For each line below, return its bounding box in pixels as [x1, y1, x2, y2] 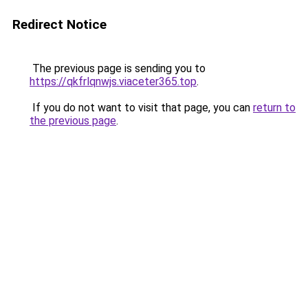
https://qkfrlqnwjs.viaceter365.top [30, 75, 197, 88]
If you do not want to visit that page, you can [30, 101, 253, 114]
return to [253, 101, 296, 114]
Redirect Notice [12, 16, 107, 32]
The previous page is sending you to [30, 62, 206, 75]
